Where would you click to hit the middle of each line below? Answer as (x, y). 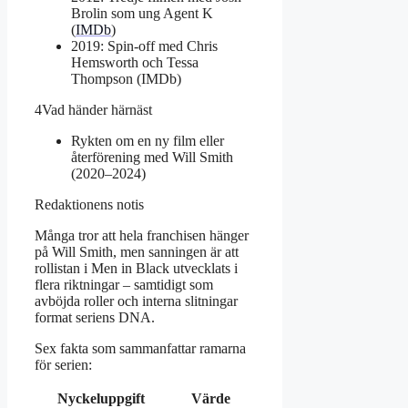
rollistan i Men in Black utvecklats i (136, 268)
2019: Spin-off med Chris (144, 46)
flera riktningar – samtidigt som (124, 284)
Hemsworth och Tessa (135, 62)
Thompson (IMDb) (126, 78)
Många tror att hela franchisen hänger (142, 235)
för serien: (63, 364)
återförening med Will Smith (152, 157)
